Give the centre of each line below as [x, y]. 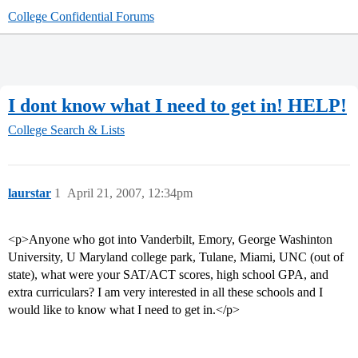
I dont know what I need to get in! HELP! [177, 105]
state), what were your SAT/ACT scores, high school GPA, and [168, 275]
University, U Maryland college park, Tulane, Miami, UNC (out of [176, 257]
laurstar [30, 193]
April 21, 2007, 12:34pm [130, 193]
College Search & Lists [66, 130]
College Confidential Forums [81, 16]
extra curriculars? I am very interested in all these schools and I [165, 292]
